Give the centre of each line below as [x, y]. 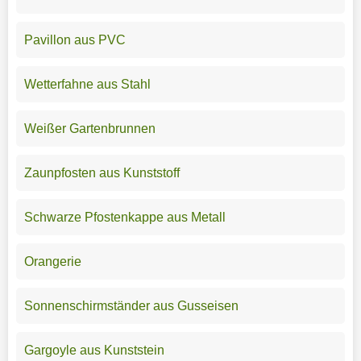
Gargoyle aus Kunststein [94, 350]
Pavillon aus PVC [75, 39]
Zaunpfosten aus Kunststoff [102, 172]
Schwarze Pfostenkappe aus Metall [124, 217]
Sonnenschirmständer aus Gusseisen [131, 305]
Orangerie [52, 261]
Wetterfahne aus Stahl [87, 84]
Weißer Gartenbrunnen [89, 128]
